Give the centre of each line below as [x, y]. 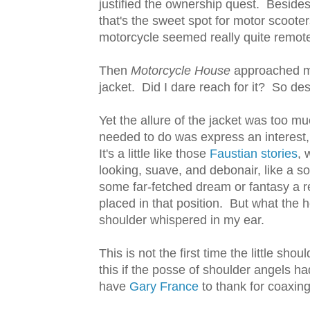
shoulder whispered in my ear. [182, 220]
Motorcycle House [181, 71]
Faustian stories [254, 154]
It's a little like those [154, 154]
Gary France [164, 287]
